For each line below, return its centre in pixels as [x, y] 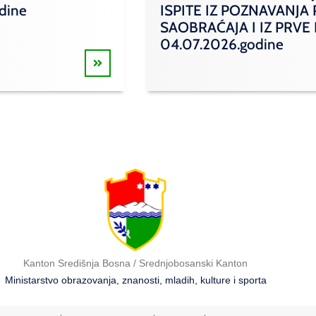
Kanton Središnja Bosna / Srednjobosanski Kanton [135, 263]
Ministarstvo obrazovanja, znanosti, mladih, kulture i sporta [135, 280]
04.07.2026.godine [222, 44]
